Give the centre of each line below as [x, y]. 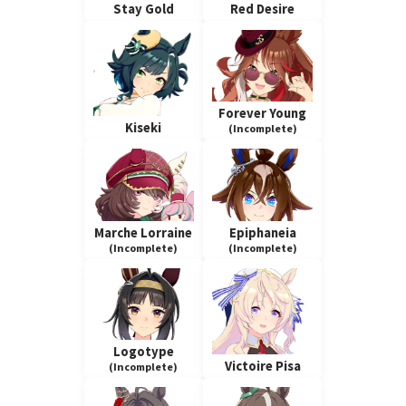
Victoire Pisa [262, 367]
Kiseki [144, 128]
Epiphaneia [262, 232]
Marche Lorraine [144, 232]
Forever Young [263, 114]
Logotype [143, 352]
